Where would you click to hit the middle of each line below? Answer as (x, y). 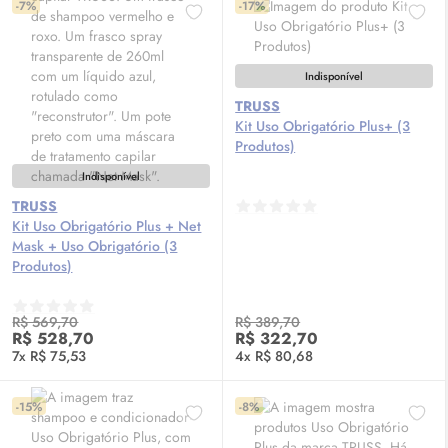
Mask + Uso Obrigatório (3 (95, 246)
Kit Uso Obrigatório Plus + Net (107, 226)
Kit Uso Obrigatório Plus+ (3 (323, 126)
